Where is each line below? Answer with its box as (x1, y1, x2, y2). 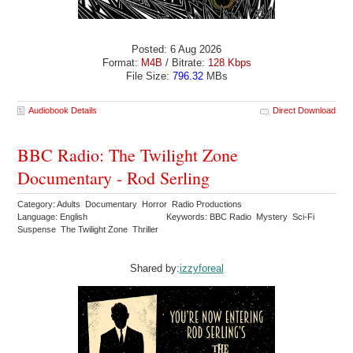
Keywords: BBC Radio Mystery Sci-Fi (166, 212, 318, 222)
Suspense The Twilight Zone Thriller (17, 225, 162, 235)
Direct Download (272, 106, 336, 116)
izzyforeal (179, 262, 224, 275)
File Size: (125, 69, 173, 82)
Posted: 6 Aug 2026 (132, 43, 221, 55)
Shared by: (129, 262, 180, 275)
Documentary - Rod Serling (17, 166, 210, 190)
